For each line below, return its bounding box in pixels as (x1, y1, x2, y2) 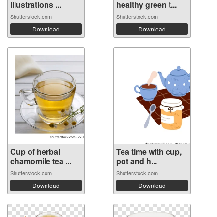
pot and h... (116, 155, 157, 167)
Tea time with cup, (116, 146, 182, 157)
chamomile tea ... (10, 155, 71, 167)
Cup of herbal (10, 146, 60, 157)
